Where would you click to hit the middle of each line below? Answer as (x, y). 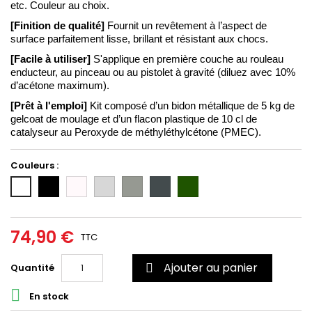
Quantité (32, 267)
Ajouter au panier (211, 267)
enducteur (33, 72)
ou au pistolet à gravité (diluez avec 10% (204, 72)
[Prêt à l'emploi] (50, 106)
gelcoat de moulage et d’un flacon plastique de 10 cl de (134, 119)
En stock (48, 297)
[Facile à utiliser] (52, 59)
